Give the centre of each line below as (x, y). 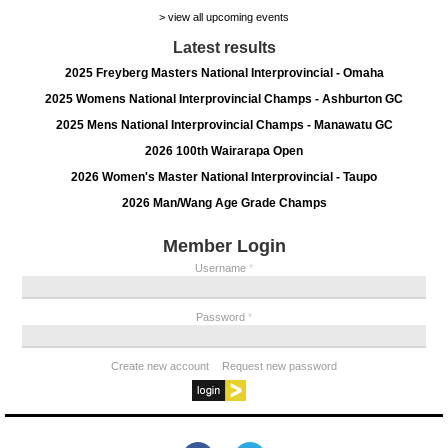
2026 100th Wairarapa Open (224, 150)
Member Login (224, 245)
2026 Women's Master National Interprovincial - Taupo (224, 176)
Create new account (160, 365)
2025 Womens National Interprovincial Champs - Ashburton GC (224, 98)
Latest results (224, 47)
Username (222, 267)
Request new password (279, 365)
